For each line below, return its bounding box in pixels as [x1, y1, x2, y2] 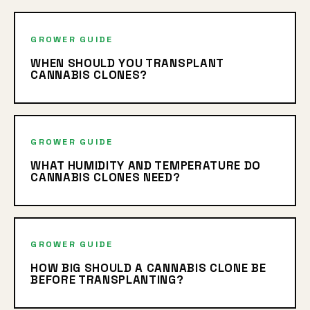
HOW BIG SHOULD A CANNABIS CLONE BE [30, 260, 266, 276]
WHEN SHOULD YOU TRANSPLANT [30, 55, 224, 71]
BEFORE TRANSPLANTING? [30, 272, 184, 288]
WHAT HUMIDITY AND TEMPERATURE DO [30, 158, 261, 173]
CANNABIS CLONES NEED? [30, 170, 181, 185]
